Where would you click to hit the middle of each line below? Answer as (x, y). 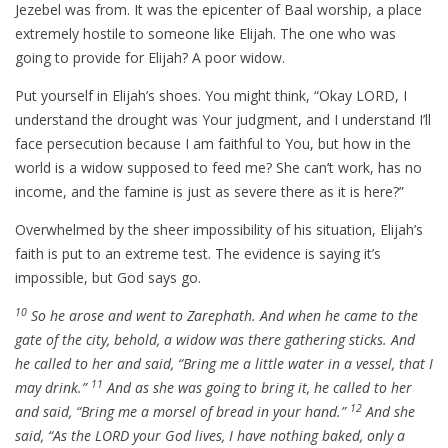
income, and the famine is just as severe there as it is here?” (209, 192)
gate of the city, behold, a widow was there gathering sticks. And (215, 340)
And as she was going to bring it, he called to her (257, 388)
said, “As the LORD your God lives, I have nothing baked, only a (210, 436)
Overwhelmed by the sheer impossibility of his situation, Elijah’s (219, 230)
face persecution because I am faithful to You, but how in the (213, 144)
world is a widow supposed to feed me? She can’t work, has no (218, 168)
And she (388, 412)
